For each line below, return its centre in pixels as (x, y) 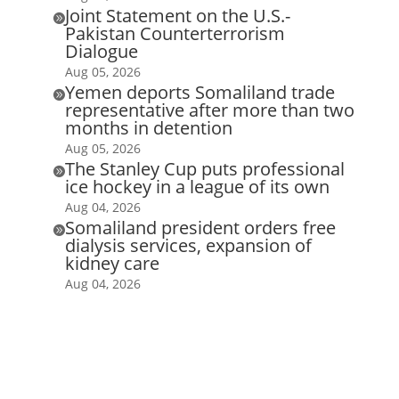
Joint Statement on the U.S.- (177, 15)
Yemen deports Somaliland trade (199, 92)
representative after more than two (209, 110)
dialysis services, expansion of (188, 245)
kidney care (112, 263)
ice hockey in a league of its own (197, 186)
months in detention (148, 127)
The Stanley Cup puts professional (204, 168)
